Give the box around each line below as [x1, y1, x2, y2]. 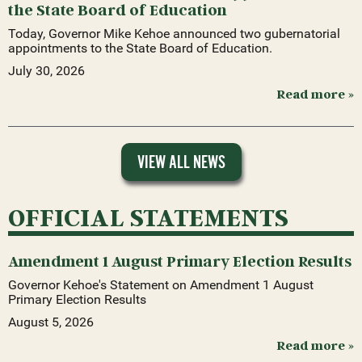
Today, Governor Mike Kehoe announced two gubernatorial [8, 25, 340, 41]
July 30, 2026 [8, 62, 85, 78]
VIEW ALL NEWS [137, 150, 225, 173]
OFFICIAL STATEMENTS [8, 201, 288, 233]
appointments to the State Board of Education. [8, 40, 272, 56]
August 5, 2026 [8, 314, 94, 330]
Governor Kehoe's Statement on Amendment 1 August [8, 277, 314, 293]
